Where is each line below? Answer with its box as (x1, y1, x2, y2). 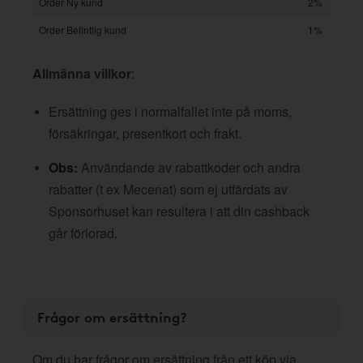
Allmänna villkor (32, 64, 131, 83)
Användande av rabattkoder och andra (78, 158, 301, 177)
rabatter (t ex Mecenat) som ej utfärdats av (49, 180, 288, 199)
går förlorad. (49, 224, 117, 242)
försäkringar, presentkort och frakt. (49, 124, 241, 143)
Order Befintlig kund (39, 23, 126, 36)
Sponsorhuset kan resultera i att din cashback (49, 202, 310, 220)
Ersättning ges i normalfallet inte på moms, (49, 102, 292, 121)
